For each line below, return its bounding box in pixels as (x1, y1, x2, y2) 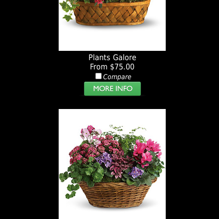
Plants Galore (88, 53, 136, 63)
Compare (103, 73, 131, 81)
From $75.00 (90, 62, 135, 72)
